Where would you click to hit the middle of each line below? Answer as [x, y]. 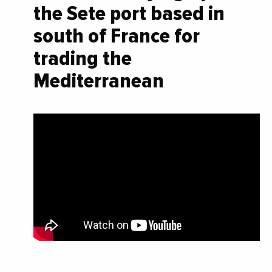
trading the [83, 58]
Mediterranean [99, 81]
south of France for [117, 36]
